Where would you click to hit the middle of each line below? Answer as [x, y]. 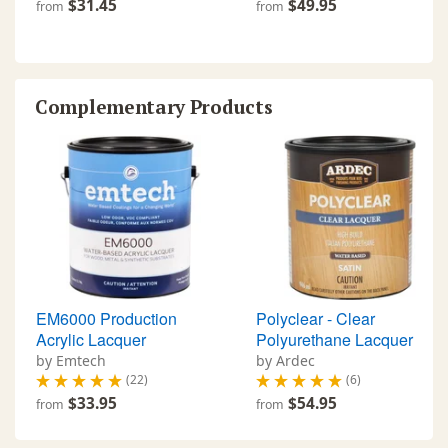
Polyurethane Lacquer [334, 339]
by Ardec [285, 360]
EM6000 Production [106, 318]
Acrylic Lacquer [91, 339]
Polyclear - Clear [315, 318]
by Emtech [71, 360]
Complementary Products [154, 106]
